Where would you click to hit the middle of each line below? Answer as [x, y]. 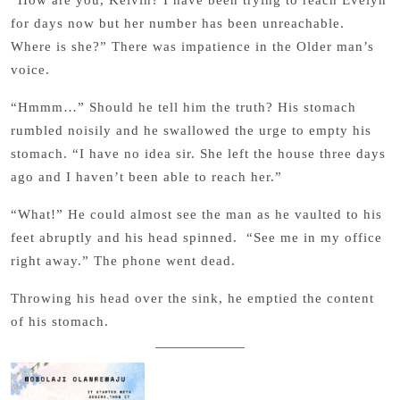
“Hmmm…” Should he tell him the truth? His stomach [183, 107]
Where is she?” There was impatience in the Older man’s [192, 46]
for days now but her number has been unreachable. [178, 23]
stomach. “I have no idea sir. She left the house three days [198, 154]
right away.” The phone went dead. [123, 261]
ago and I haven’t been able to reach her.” [146, 177]
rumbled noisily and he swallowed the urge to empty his [191, 130]
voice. [30, 70]
